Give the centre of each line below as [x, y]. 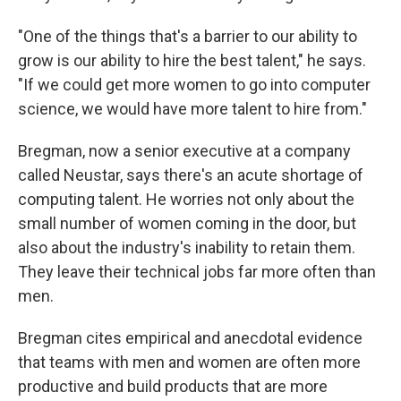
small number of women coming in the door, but [187, 224]
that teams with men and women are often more [189, 363]
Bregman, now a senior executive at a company [184, 151]
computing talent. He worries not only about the [186, 200]
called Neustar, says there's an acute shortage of [191, 175]
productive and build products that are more [173, 387]
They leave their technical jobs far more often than [197, 272]
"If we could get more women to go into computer [194, 85]
